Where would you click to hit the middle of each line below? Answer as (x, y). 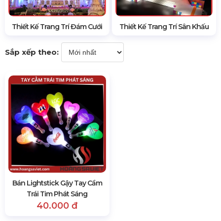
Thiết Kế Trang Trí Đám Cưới (57, 26)
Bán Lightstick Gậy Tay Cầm (57, 183)
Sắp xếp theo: (32, 52)
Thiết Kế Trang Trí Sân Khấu (164, 26)
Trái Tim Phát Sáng (57, 194)
